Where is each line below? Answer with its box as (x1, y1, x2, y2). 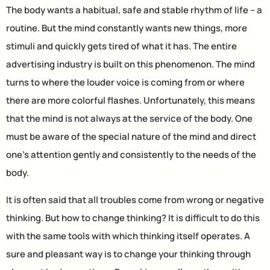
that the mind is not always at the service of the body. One (6, 112, 253, 125)
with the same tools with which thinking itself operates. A (6, 229, 250, 242)
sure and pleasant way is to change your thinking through (6, 247, 251, 260)
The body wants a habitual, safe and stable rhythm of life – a (6, 4, 262, 17)
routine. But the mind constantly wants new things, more (6, 22, 247, 35)
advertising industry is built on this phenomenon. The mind (6, 58, 255, 71)
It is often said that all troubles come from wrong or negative (6, 193, 264, 206)
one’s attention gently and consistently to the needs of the (6, 148, 256, 162)
